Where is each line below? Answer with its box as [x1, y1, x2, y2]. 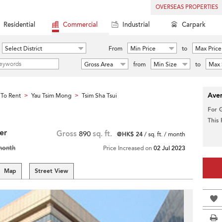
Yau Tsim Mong [31, 92, 71, 100]
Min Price [130, 45, 156, 53]
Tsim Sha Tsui [82, 92, 117, 100]
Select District [5, 45, 42, 53]
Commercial [63, 20, 98, 29]
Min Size [154, 60, 177, 68]
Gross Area [84, 60, 113, 68]
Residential [3, 20, 35, 29]
